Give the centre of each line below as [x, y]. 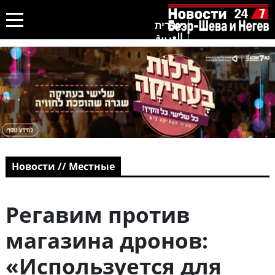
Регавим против [97, 215]
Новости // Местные [63, 167]
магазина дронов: [107, 241]
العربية [169, 37]
